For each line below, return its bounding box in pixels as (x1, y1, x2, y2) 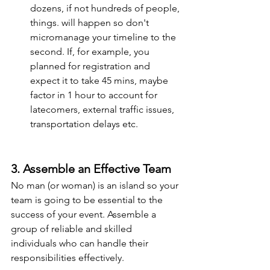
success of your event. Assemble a (11, 209, 159, 221)
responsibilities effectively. (11, 252, 124, 264)
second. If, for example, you (30, 46, 152, 58)
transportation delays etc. (30, 118, 138, 130)
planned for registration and (30, 60, 152, 72)
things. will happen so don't (30, 17, 151, 29)
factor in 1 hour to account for (30, 89, 160, 101)
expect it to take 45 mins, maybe (30, 75, 171, 87)
